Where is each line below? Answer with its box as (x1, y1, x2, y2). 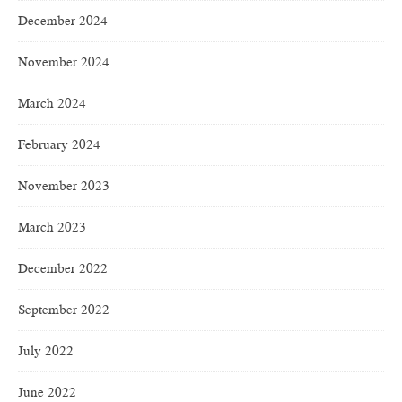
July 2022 (18, 342, 74, 361)
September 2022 (18, 301, 109, 319)
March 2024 (18, 94, 86, 113)
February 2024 (18, 135, 100, 154)
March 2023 (18, 218, 86, 237)
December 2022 (18, 259, 108, 278)
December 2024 (18, 12, 108, 31)
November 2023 (18, 177, 109, 196)
